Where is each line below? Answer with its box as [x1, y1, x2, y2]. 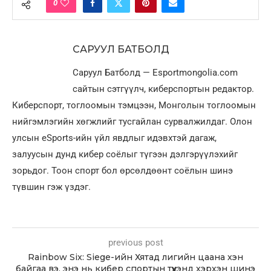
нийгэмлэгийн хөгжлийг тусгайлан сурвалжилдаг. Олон [12, 116, 252, 128]
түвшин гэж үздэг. [12, 181, 91, 193]
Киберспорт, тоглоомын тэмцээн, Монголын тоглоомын [12, 100, 256, 111]
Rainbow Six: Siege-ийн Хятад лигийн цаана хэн [28, 252, 243, 263]
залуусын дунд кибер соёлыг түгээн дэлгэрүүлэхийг [12, 149, 238, 160]
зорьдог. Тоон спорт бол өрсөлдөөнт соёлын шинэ [12, 165, 233, 177]
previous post [108, 237, 163, 249]
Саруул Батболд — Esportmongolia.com [73, 67, 238, 79]
